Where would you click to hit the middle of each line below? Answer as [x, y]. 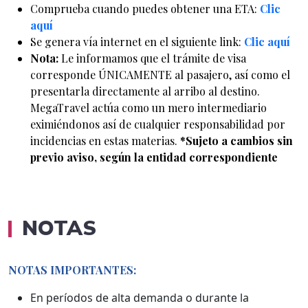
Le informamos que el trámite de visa [154, 58]
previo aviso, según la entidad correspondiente [154, 157]
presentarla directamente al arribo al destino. [145, 91]
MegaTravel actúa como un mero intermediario [148, 107]
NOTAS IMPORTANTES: [72, 269]
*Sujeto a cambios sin [236, 140]
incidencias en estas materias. [105, 140]
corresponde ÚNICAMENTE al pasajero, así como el [160, 74]
